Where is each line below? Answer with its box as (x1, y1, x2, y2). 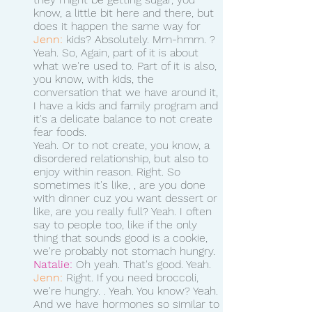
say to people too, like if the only (33, 217, 201, 231)
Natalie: (33, 257, 72, 271)
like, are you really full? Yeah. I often (33, 204, 215, 218)
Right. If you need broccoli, (63, 270, 202, 284)
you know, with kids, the (33, 72, 157, 86)
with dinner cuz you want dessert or (33, 191, 221, 205)
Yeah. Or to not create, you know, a (33, 138, 213, 152)
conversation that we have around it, (33, 85, 221, 99)
